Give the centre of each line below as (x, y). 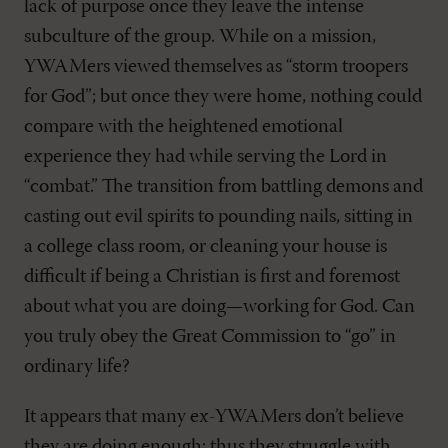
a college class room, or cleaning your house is (205, 247)
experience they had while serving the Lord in (205, 157)
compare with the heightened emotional (183, 127)
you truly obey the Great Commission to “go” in (210, 337)
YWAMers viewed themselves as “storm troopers (216, 67)
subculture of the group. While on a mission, (200, 37)
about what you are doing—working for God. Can (219, 307)
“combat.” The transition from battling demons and (223, 187)
